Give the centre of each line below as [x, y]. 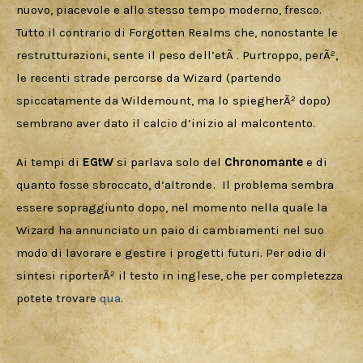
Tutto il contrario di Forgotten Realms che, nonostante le [179, 33]
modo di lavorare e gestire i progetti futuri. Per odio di [173, 252]
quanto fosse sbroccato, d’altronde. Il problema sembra [177, 184]
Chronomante [265, 162]
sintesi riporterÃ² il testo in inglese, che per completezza [181, 275]
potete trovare [58, 298]
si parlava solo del [171, 162]
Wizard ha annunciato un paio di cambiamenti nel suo [172, 230]
